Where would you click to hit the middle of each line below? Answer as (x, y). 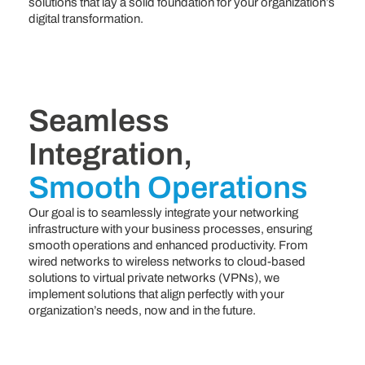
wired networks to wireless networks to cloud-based (167, 261)
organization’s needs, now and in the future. (142, 310)
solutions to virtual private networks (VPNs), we (154, 277)
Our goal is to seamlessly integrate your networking (163, 212)
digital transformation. (86, 18)
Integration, (110, 154)
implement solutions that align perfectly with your (156, 294)
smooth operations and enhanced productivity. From (168, 245)
